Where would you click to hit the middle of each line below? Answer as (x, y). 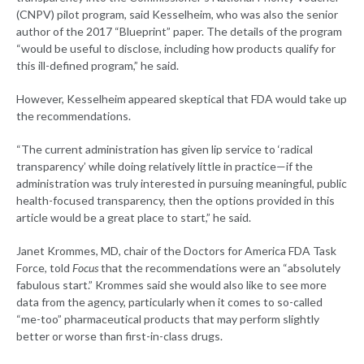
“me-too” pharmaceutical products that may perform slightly (168, 318)
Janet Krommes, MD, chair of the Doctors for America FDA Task (176, 250)
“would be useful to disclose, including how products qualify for (176, 48)
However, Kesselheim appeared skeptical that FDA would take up (182, 98)
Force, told (44, 267)
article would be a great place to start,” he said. (134, 217)
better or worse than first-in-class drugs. (119, 336)
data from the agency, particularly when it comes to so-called (169, 301)
